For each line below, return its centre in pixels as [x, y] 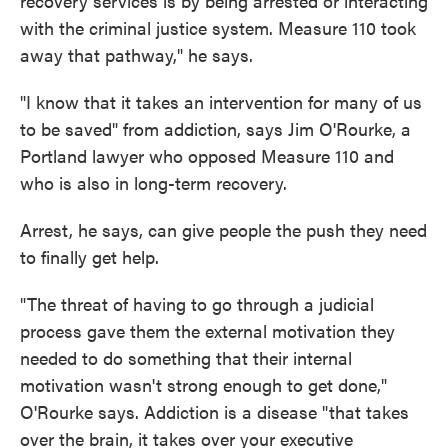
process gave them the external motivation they [207, 330]
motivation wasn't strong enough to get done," [203, 384]
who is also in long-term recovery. [153, 182]
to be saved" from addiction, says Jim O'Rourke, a [215, 128]
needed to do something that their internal [186, 357]
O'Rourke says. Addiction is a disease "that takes [214, 411]
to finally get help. [89, 256]
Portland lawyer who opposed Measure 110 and [207, 155]
